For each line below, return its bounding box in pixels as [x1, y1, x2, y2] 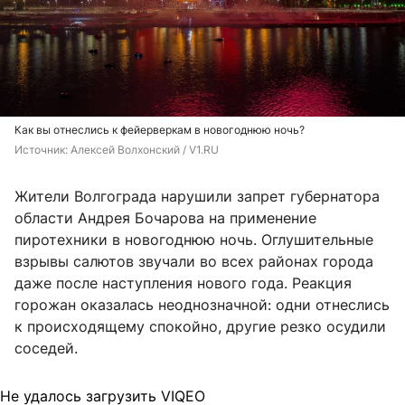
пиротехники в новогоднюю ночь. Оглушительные [14, 230, 373, 249]
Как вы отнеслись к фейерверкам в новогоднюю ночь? [14, 122, 305, 137]
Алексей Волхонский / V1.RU [71, 142, 219, 156]
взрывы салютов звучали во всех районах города [14, 251, 373, 270]
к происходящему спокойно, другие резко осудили [14, 316, 386, 335]
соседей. [14, 338, 78, 357]
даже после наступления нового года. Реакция [14, 273, 352, 292]
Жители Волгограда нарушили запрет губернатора [14, 186, 380, 205]
